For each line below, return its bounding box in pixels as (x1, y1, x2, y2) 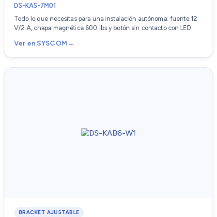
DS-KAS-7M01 (14, 2, 56, 10)
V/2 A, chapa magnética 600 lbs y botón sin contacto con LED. (14, 24, 193, 32)
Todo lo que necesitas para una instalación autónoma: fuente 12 (14, 15, 198, 23)
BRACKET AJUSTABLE (19, 209, 79, 216)
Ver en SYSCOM (14, 39, 67, 48)
